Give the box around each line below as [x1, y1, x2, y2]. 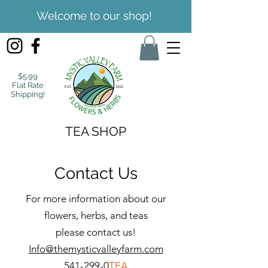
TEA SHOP [65, 123, 126, 139]
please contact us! [56, 226, 136, 238]
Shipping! [10, 89, 45, 99]
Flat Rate [11, 80, 44, 90]
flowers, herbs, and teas [44, 209, 148, 221]
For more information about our [25, 192, 166, 205]
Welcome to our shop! [36, 9, 152, 22]
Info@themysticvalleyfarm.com [28, 242, 163, 255]
